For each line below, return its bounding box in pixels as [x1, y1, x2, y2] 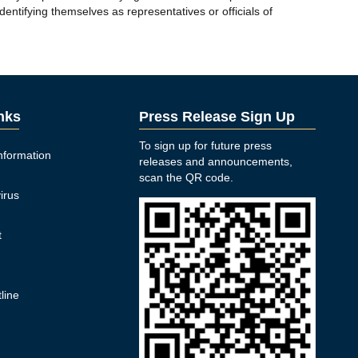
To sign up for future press [139, 139, 272, 152]
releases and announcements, [139, 155, 293, 168]
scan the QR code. [139, 171, 234, 184]
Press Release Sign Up [139, 109, 296, 125]
